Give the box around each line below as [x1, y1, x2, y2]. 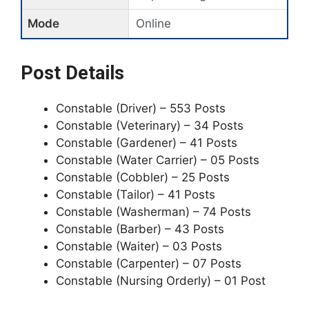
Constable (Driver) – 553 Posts [56, 101, 226, 115]
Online [136, 17, 171, 30]
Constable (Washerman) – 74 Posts [56, 205, 251, 219]
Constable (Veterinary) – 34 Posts [56, 119, 243, 132]
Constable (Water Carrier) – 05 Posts [56, 153, 259, 167]
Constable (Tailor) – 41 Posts [56, 188, 215, 201]
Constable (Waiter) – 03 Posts [56, 239, 222, 253]
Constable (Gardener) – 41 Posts [56, 136, 237, 150]
